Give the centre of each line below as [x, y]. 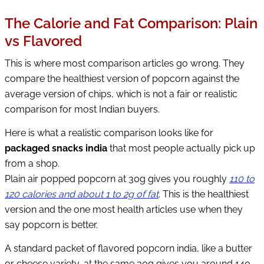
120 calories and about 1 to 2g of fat [82, 194]
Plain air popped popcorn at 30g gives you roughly [117, 179]
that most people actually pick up [181, 148]
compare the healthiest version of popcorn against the [122, 79]
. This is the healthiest [204, 194]
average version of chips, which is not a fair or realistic [121, 94]
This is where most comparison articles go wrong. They [125, 64]
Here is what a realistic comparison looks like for [109, 133]
